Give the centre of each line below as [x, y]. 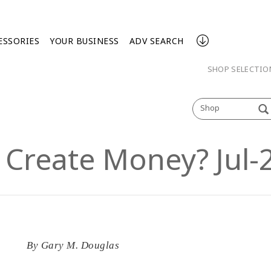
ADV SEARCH [156, 41]
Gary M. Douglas [80, 245]
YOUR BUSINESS [84, 41]
